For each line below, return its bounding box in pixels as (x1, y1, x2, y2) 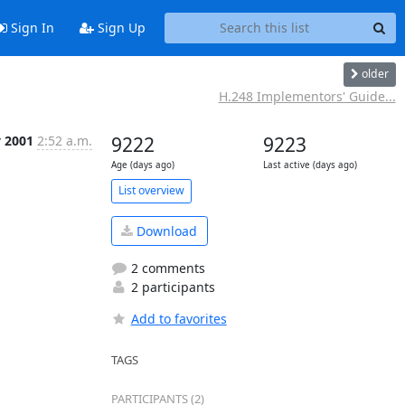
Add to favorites (130, 310, 227, 327)
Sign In (6, 19, 54, 37)
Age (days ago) (110, 158, 174, 171)
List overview (118, 183, 184, 198)
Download (133, 221, 197, 240)
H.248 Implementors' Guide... (218, 87, 396, 105)
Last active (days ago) (262, 158, 357, 171)
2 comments (127, 259, 205, 277)
